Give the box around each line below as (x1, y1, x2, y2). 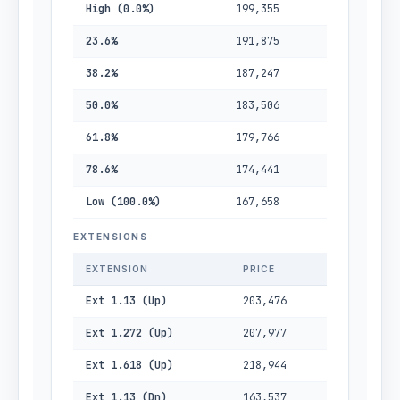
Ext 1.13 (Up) (86, 294, 167, 308)
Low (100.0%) (86, 195, 161, 209)
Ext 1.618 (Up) (86, 358, 173, 372)
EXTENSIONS (73, 231, 147, 242)
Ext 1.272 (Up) (86, 326, 173, 340)
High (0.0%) (86, 2, 154, 16)
